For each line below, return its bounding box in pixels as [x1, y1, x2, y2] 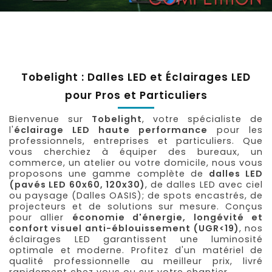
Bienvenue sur [9, 112, 92, 125]
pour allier [9, 211, 72, 223]
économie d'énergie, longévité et [72, 211, 263, 223]
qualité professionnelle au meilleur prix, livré [9, 254, 263, 267]
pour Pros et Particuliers [64, 87, 208, 103]
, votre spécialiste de [142, 112, 263, 125]
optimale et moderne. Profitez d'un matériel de [9, 243, 263, 256]
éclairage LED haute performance [14, 123, 208, 136]
